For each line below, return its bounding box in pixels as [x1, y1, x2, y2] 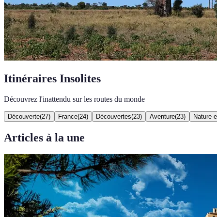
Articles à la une [4, 131, 85, 144]
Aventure [150, 112, 175, 120]
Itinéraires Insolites [4, 72, 101, 85]
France [58, 112, 77, 120]
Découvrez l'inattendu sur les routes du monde [4, 94, 145, 103]
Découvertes [96, 112, 131, 120]
